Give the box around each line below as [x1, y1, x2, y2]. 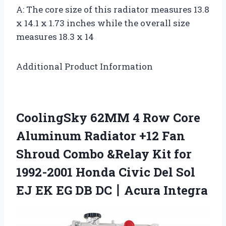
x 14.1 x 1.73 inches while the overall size [16, 17, 190, 29]
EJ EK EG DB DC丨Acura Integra [16, 182, 208, 199]
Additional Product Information [16, 61, 153, 73]
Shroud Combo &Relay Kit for [16, 146, 192, 162]
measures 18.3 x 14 [16, 31, 94, 43]
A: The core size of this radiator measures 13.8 [16, 4, 209, 16]
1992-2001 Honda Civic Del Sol [16, 164, 195, 181]
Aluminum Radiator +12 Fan [16, 128, 185, 144]
